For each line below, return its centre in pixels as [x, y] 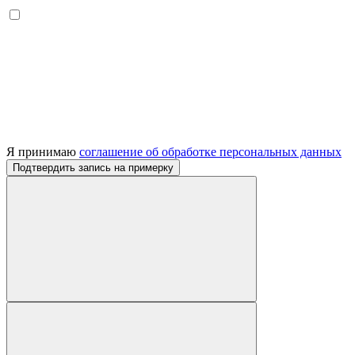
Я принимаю [43, 151]
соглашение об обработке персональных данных [210, 151]
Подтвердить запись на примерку [93, 167]
